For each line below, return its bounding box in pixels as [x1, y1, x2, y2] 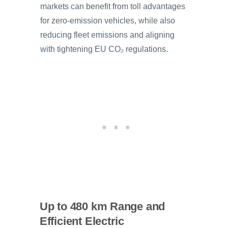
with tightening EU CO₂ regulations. [40, 44, 168, 53]
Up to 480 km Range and [39, 200, 165, 213]
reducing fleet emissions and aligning [40, 30, 175, 39]
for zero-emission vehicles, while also [40, 16, 175, 25]
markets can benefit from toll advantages [40, 2, 185, 11]
